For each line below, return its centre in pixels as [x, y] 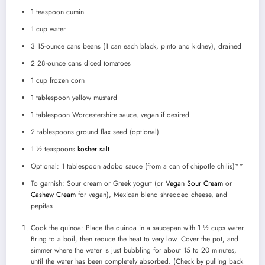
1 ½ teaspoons [53, 149]
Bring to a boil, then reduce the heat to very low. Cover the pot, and [135, 239]
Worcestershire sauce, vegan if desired [130, 115]
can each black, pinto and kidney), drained [175, 46]
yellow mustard [93, 98]
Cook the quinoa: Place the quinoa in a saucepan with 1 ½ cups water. [138, 228]
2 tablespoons [52, 132]
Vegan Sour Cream [194, 184]
